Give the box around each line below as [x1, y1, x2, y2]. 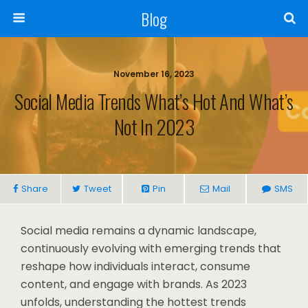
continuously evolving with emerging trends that [21, 241, 281, 256]
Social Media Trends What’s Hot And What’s [14, 87, 294, 115]
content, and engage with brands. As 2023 [21, 276, 247, 292]
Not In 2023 [113, 112, 195, 141]
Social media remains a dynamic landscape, [21, 223, 256, 239]
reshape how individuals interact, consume [21, 258, 250, 274]
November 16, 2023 [113, 68, 195, 80]
